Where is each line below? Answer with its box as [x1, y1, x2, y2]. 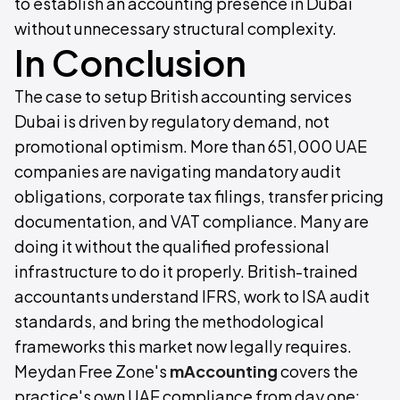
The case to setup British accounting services [14, 86, 352, 106]
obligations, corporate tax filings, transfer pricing [14, 186, 384, 206]
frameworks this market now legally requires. [14, 336, 352, 356]
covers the [278, 361, 358, 381]
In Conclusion [14, 39, 246, 85]
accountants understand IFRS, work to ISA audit [14, 286, 370, 306]
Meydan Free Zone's [14, 361, 167, 381]
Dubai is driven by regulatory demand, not [14, 111, 329, 131]
